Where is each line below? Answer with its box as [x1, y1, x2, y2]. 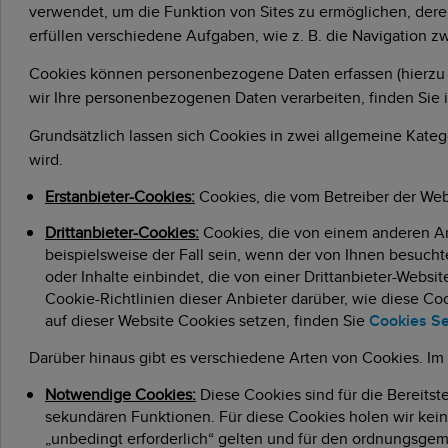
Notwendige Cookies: [45, 382, 196, 406]
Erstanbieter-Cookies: [45, 184, 195, 208]
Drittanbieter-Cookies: [45, 220, 199, 244]
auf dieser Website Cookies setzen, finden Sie [45, 308, 369, 332]
